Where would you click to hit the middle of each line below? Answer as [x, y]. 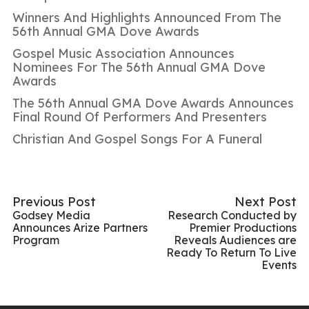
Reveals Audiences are [235, 240]
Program [36, 240]
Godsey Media [51, 215]
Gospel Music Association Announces [123, 53]
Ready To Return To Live [231, 252]
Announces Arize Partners [80, 227]
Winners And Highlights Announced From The [147, 17]
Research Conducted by [232, 215]
